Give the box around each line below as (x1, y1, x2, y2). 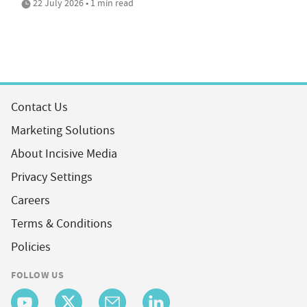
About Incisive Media (11, 145, 117, 162)
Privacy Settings (11, 169, 93, 185)
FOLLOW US (11, 267, 64, 282)
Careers (11, 192, 50, 208)
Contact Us (11, 99, 68, 115)
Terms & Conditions (11, 215, 112, 232)
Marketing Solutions (11, 122, 115, 138)
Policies (11, 238, 51, 255)
